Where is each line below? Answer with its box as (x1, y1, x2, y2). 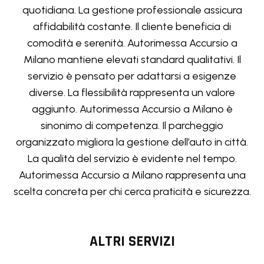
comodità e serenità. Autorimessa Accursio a (27, 36, 237, 49)
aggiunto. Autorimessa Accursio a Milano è (31, 102, 233, 115)
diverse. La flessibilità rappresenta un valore (29, 85, 235, 99)
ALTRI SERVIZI (89, 232, 175, 251)
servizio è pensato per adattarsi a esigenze (28, 69, 236, 82)
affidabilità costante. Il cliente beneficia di (33, 19, 231, 33)
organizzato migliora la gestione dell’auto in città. (16, 135, 248, 148)
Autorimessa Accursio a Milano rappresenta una (18, 168, 246, 181)
